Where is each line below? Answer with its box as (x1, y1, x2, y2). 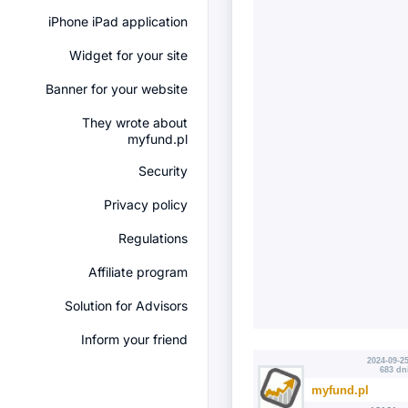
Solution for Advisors (65, 298, 188, 313)
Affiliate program (88, 264, 188, 280)
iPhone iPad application (48, 14, 188, 29)
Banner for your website (46, 81, 188, 97)
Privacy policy (104, 197, 188, 212)
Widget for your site (69, 47, 188, 63)
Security (138, 163, 188, 178)
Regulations (118, 230, 188, 246)
